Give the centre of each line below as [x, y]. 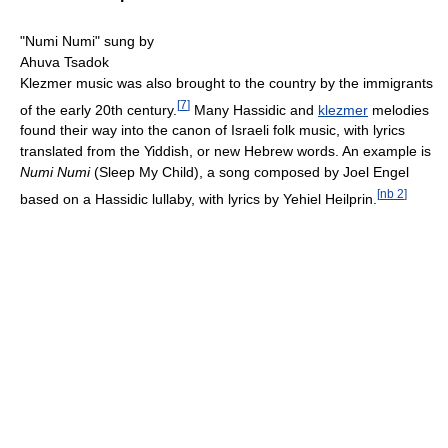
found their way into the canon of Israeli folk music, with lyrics [212, 130]
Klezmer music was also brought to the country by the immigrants [226, 82]
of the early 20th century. [98, 109]
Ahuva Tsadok [64, 61]
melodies [398, 109]
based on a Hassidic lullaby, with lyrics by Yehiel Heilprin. [198, 198]
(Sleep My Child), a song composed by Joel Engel [249, 172]
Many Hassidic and [254, 109]
